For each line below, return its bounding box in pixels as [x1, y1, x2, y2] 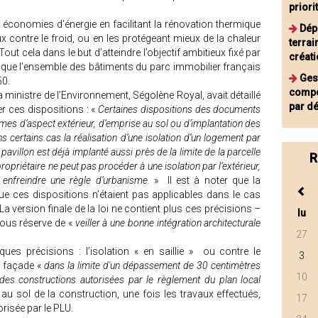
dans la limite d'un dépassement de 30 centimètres [44, 260, 261, 271]
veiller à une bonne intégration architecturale [75, 217, 261, 229]
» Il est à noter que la [149, 175, 261, 186]
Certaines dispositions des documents [98, 104, 261, 115]
